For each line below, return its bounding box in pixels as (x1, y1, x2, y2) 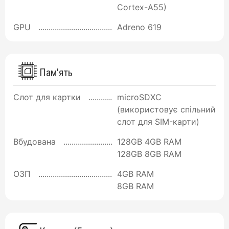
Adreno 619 (117, 21, 162, 32)
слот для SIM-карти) (117, 117, 199, 127)
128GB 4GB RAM (117, 136, 181, 147)
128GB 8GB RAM (117, 149, 181, 159)
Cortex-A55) (117, 2, 167, 12)
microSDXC (117, 92, 162, 103)
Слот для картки (13, 92, 81, 103)
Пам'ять (37, 66, 73, 79)
